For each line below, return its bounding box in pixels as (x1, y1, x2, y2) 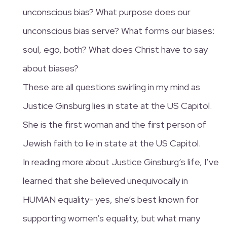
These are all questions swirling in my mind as (22, 81, 200, 93)
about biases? (22, 62, 79, 74)
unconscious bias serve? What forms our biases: (22, 24, 214, 36)
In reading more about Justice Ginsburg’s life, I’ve (22, 156, 219, 168)
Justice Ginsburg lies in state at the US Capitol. (22, 99, 212, 111)
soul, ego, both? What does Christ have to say (22, 43, 208, 55)
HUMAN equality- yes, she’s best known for (22, 193, 199, 205)
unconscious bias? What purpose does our (22, 6, 191, 18)
